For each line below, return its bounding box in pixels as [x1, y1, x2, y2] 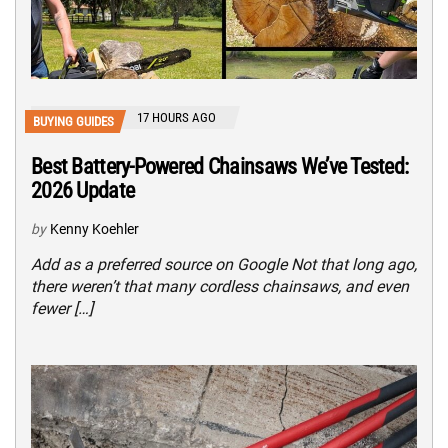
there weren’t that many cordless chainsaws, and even [31, 277, 409, 297]
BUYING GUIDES [33, 114, 114, 130]
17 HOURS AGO [137, 110, 216, 126]
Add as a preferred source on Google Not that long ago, [31, 255, 417, 275]
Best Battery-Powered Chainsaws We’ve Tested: [31, 154, 409, 180]
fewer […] [31, 299, 93, 319]
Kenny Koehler [50, 221, 139, 238]
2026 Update [31, 178, 135, 204]
